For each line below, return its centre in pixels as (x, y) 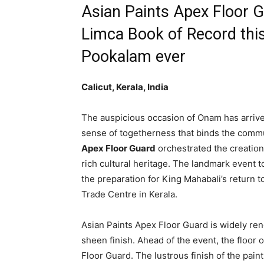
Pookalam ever (133, 57)
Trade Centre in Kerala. (129, 194)
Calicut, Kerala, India (125, 87)
